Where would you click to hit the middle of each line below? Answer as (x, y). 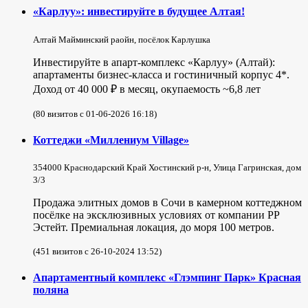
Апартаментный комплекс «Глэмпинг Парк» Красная (167, 278)
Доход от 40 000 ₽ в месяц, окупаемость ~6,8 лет (147, 89)
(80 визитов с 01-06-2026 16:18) (95, 113)
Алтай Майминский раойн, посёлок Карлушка (122, 39)
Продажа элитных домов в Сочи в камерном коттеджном (167, 203)
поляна (51, 290)
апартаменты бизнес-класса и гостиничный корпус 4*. (161, 74)
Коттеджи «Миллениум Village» (111, 140)
